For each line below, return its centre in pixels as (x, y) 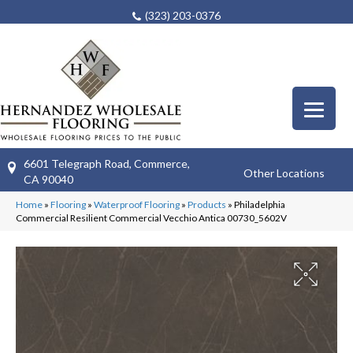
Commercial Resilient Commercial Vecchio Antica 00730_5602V (151, 217)
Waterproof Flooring (137, 204)
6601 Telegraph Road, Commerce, (107, 163)
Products (207, 204)
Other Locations (284, 173)
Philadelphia (260, 204)
